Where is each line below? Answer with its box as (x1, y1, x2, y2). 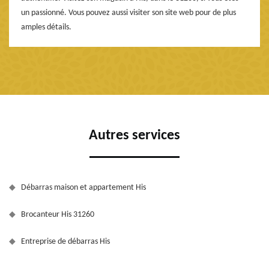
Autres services (89, 128, 180, 144)
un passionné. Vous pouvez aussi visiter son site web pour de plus (21, 8, 236, 18)
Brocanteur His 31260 (21, 210, 94, 220)
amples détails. (21, 23, 71, 32)
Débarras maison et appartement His (21, 183, 146, 193)
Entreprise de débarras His (21, 237, 110, 247)
